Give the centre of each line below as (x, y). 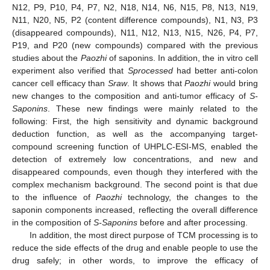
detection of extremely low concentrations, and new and (135, 159)
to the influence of (54, 197)
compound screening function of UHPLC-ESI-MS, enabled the (135, 146)
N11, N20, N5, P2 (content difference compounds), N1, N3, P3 (135, 20)
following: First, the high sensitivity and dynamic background (135, 121)
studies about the (46, 58)
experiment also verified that (70, 70)
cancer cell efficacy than (60, 83)
